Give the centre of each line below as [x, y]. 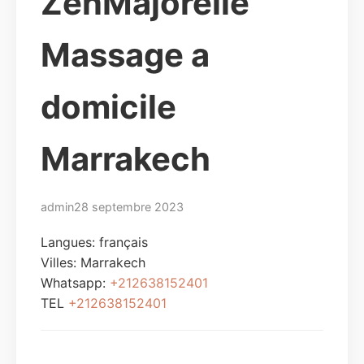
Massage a [125, 55]
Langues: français [94, 243]
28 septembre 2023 [129, 207]
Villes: [58, 263]
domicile [108, 107]
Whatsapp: [73, 283]
